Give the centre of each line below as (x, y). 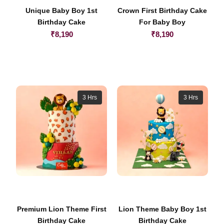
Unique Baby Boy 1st (62, 10)
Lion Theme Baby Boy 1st (162, 209)
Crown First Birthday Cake (162, 10)
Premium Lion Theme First (61, 209)
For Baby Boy (162, 22)
